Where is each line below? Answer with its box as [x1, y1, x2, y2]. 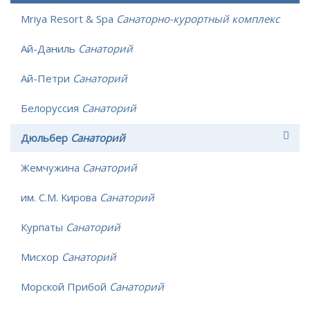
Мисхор [21, 250, 62, 264]
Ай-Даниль [21, 42, 78, 56]
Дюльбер [21, 131, 71, 145]
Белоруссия [21, 101, 82, 116]
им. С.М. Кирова [21, 190, 100, 205]
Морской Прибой [21, 280, 109, 294]
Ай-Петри [21, 71, 73, 86]
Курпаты [21, 220, 66, 235]
